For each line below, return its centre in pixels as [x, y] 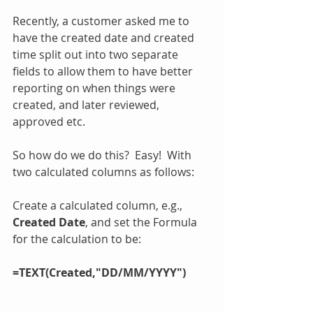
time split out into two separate [97, 54]
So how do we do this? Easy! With [103, 155]
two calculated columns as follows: [103, 172]
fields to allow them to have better [104, 71]
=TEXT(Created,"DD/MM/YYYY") [99, 272]
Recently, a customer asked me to [102, 21]
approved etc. [49, 122]
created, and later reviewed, [87, 105]
